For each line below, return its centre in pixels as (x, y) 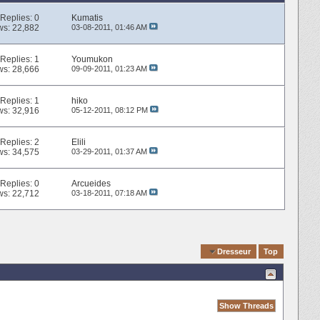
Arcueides (91, 184)
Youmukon (92, 60)
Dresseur (234, 251)
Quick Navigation (166, 251)
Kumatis (87, 18)
